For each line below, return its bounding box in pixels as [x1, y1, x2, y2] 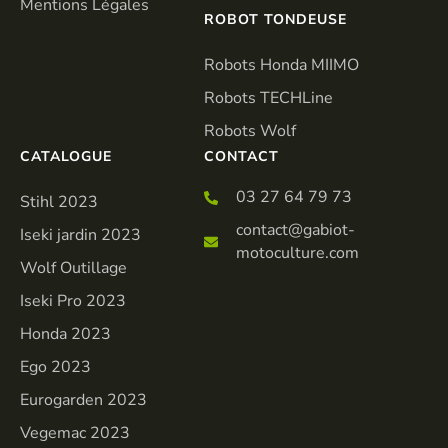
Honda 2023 [20, 323, 111, 346]
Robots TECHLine [203, 87, 333, 110]
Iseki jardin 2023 [20, 224, 141, 247]
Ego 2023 [20, 356, 91, 379]
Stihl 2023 [20, 191, 98, 214]
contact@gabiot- [236, 219, 356, 242]
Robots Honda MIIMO [203, 54, 359, 77]
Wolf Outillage [20, 257, 127, 280]
